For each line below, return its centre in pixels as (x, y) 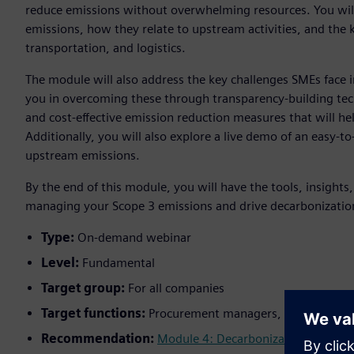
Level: (60, 263)
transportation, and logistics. (105, 48)
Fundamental (117, 263)
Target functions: (93, 314)
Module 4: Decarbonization (232, 339)
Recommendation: (99, 339)
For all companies (175, 288)
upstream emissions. (83, 156)
